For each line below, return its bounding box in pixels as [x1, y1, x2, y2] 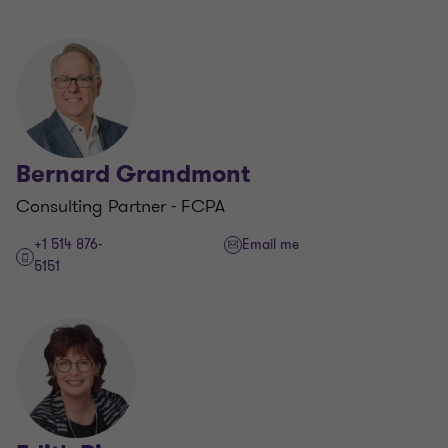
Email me [242, 235, 299, 254]
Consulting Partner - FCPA [16, 193, 225, 219]
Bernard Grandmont [16, 158, 250, 190]
